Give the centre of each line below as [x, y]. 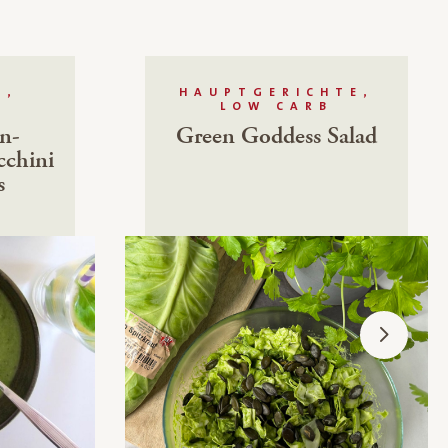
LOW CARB [276, 107]
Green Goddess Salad [276, 136]
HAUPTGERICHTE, [276, 93]
